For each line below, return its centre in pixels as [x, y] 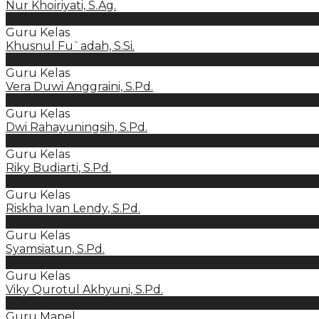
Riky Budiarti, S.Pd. [58, 168]
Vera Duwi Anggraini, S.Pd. [79, 87]
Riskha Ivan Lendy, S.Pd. [73, 208]
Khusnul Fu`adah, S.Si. [70, 46]
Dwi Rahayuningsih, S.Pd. [77, 127]
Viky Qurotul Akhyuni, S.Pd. [84, 289]
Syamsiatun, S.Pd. [55, 249]
